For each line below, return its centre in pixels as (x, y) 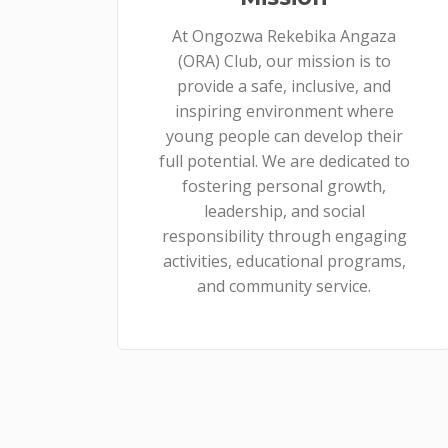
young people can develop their (284, 136)
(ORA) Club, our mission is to (284, 61)
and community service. (284, 286)
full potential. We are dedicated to (284, 161)
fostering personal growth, (284, 186)
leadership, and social (284, 211)
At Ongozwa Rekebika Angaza (284, 36)
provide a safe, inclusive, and (284, 86)
